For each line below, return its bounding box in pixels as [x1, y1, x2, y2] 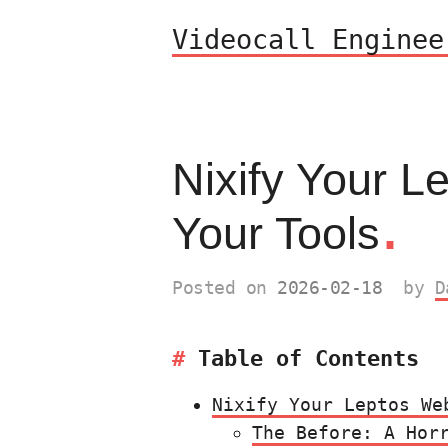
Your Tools [172, 208, 380, 259]
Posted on [172, 277, 277, 298]
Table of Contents [198, 346, 419, 372]
